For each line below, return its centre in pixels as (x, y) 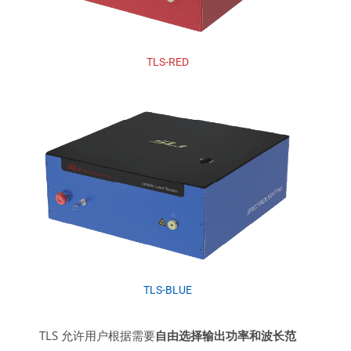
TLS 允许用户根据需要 (97, 336)
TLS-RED (168, 62)
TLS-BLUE (168, 290)
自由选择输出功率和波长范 (226, 336)
